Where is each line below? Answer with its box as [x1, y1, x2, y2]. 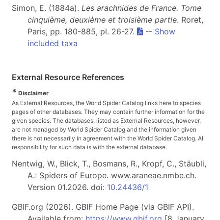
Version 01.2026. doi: [27, 182, 107, 192]
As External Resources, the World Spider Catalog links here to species [12, 99, 201, 107]
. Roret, [177, 15, 203, 25]
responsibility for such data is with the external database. [12, 143, 167, 151]
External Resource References [12, 72, 124, 82]
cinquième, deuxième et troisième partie [27, 15, 177, 25]
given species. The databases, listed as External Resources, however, [12, 117, 201, 125]
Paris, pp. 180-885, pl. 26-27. [27, 27, 137, 37]
